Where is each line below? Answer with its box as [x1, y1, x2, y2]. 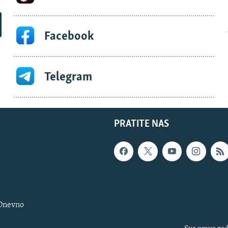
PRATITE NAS [114, 119, 169, 130]
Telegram [44, 70, 92, 83]
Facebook [44, 30, 94, 43]
